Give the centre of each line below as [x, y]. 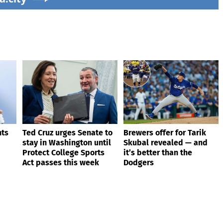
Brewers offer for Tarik [165, 133]
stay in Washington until [67, 143]
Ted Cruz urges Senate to [67, 133]
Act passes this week [61, 163]
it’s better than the [158, 153]
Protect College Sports [63, 153]
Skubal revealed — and [166, 143]
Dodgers [139, 163]
